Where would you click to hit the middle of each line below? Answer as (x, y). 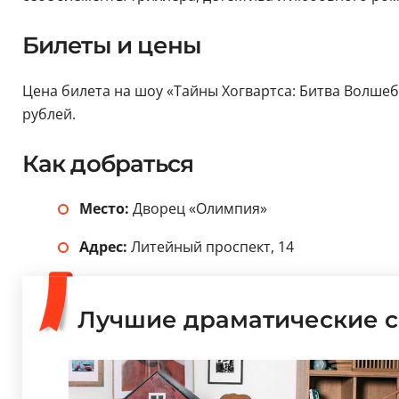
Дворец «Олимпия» (199, 209)
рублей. (49, 114)
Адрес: (103, 247)
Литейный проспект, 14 (210, 247)
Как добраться (108, 164)
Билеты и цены (112, 46)
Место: (106, 209)
